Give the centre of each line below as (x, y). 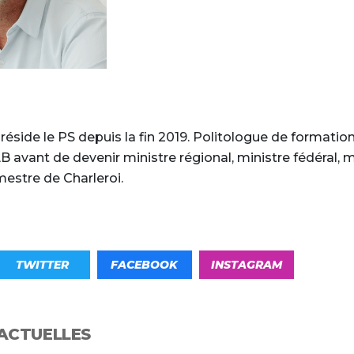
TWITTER (42, 264)
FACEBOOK (144, 264)
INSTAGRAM (246, 264)
